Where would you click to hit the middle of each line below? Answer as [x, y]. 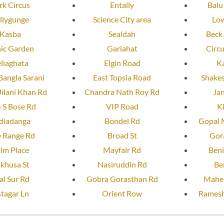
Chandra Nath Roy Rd [122, 92]
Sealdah [122, 34]
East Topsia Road [122, 77]
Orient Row [122, 193]
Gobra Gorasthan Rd [122, 179]
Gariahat [122, 48]
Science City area [122, 19]
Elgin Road [122, 63]
